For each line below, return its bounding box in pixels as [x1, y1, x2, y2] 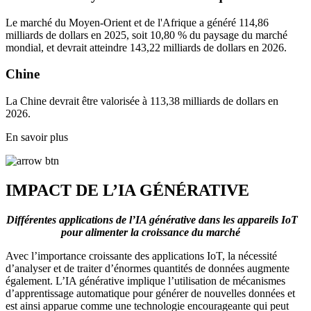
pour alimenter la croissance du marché [61, 226, 243, 238]
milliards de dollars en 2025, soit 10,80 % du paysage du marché [6, 28, 287, 41]
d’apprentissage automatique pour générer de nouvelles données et [6, 287, 295, 299]
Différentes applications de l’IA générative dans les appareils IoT [6, 213, 298, 226]
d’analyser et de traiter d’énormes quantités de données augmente [6, 262, 289, 274]
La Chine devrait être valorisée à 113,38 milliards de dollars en [6, 95, 278, 108]
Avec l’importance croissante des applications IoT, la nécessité [6, 249, 277, 262]
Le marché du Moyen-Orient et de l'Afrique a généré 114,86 [6, 16, 269, 28]
